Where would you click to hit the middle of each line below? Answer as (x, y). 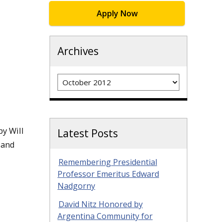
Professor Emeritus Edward (108, 174)
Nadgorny (76, 186)
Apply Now (117, 13)
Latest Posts (88, 134)
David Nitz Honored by (101, 204)
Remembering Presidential (108, 162)
